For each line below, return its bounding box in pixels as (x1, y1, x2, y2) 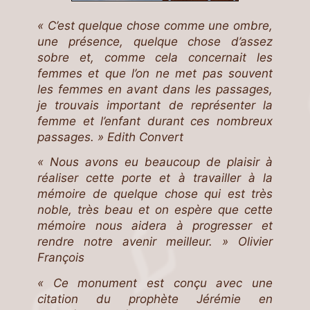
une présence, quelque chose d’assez (37, 34, 273, 48)
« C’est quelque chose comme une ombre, (37, 18, 273, 33)
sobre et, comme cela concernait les (37, 50, 273, 64)
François (37, 250, 84, 265)
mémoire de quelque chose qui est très (37, 187, 273, 201)
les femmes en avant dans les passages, (37, 82, 273, 96)
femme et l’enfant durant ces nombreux (37, 113, 273, 128)
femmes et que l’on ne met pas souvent (37, 66, 273, 80)
